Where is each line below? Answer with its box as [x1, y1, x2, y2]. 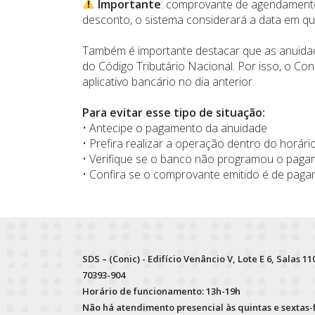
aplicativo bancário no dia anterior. [82, 73, 255, 89]
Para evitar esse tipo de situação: [82, 104, 265, 120]
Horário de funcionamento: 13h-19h [82, 284, 240, 297]
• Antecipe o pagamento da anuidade [82, 120, 267, 136]
